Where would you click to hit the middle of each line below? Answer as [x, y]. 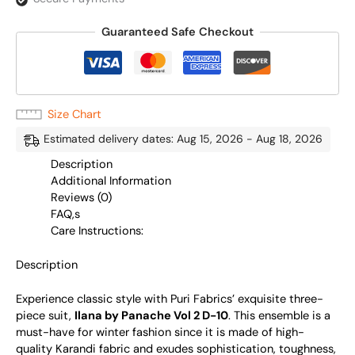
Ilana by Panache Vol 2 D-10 [151, 315]
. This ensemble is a [279, 315]
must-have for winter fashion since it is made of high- [160, 332]
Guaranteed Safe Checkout [177, 32]
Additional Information [111, 181]
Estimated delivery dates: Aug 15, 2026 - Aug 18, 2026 [183, 139]
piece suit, [45, 315]
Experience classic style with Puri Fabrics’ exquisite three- [170, 299]
